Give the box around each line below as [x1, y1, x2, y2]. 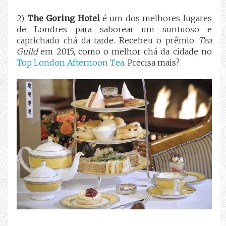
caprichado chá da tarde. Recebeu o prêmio [17, 35, 198, 46]
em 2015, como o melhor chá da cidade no [37, 46, 212, 57]
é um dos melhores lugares [102, 13, 212, 24]
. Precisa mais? [124, 58, 180, 68]
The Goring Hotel [27, 13, 103, 24]
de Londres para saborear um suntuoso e [17, 24, 212, 35]
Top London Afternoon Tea [17, 58, 125, 68]
